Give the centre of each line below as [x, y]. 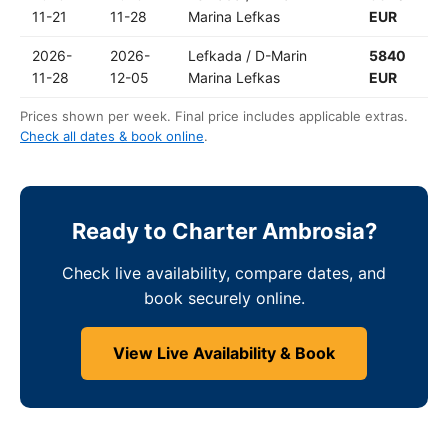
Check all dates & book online [112, 136]
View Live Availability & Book [224, 353]
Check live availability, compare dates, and [224, 273]
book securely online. [224, 298]
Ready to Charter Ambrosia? [224, 231]
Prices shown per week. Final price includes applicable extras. [214, 116]
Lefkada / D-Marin [247, 55]
